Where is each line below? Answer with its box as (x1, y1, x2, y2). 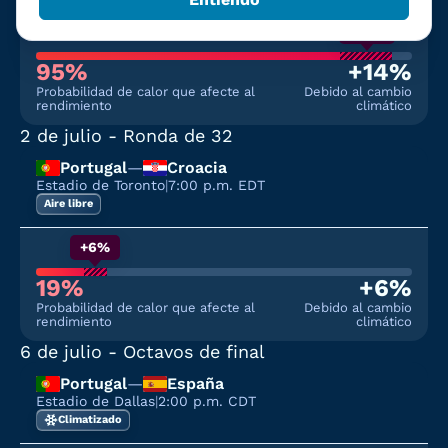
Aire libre (44, 197, 93, 210)
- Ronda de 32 (102, 125, 233, 146)
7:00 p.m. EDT (168, 177, 265, 193)
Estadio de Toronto (36, 177, 165, 193)
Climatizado (58, 413, 122, 426)
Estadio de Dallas (36, 393, 155, 409)
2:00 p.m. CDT (158, 393, 256, 409)
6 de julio (20, 341, 102, 362)
